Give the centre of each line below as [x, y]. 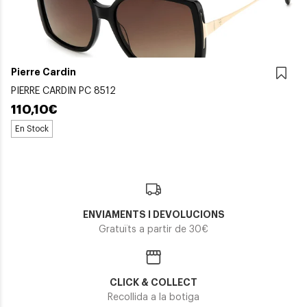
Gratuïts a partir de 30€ [153, 229]
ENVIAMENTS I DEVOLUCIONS [153, 214]
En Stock [32, 128]
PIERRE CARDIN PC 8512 [63, 91]
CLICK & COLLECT [153, 282]
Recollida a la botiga [153, 297]
